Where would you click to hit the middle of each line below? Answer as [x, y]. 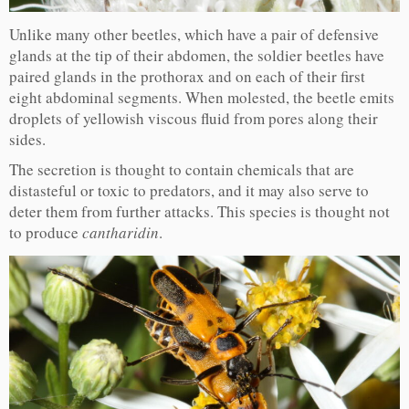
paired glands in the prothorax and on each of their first [187, 77]
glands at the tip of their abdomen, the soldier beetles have [197, 56]
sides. [27, 140]
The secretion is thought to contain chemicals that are [182, 170]
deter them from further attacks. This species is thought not [199, 212]
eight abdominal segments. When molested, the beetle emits [202, 98]
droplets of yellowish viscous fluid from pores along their [194, 119]
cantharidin [121, 233]
